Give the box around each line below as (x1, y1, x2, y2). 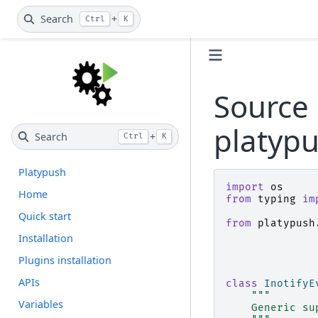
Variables (18, 297, 64, 312)
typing (257, 193, 296, 206)
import (225, 181, 264, 194)
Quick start (18, 209, 72, 224)
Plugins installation (18, 253, 112, 268)
